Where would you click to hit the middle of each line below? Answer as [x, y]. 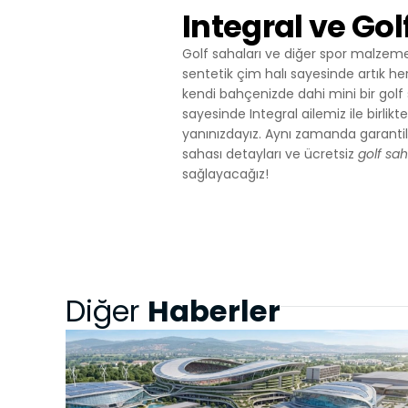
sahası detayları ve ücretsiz [270, 153]
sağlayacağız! [225, 173]
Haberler [214, 311]
